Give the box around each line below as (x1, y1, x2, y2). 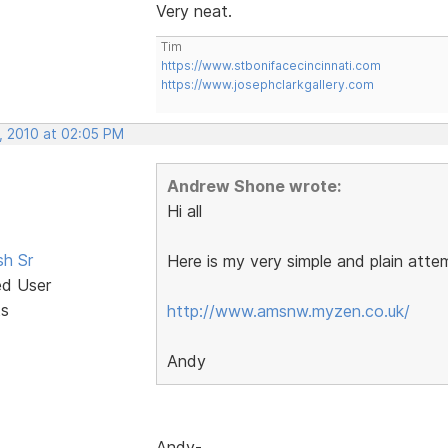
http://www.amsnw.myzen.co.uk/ (166, 300, 410, 321)
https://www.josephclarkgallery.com (160, 76, 374, 92)
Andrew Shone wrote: (166, 175, 341, 196)
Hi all (166, 200, 202, 221)
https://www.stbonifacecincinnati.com (160, 57, 381, 73)
